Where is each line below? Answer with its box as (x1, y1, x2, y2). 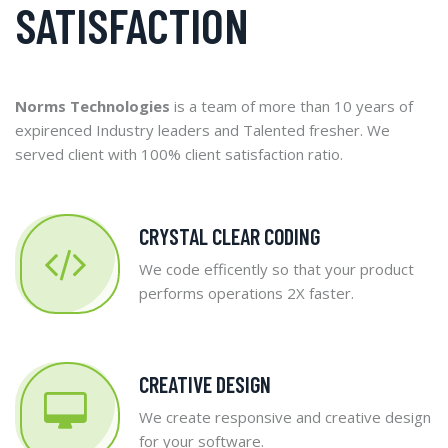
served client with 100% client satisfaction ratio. (15, 143, 343, 164)
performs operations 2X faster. (139, 282, 354, 303)
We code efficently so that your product (139, 258, 414, 279)
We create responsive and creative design (139, 406, 431, 427)
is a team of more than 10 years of (170, 95, 413, 116)
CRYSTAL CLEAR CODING (139, 222, 320, 249)
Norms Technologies (15, 95, 170, 116)
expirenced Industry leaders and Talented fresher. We (15, 119, 390, 140)
